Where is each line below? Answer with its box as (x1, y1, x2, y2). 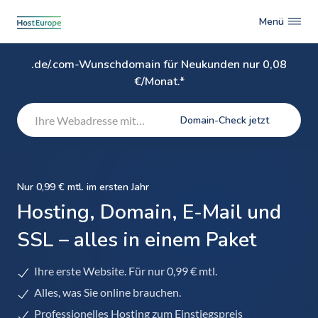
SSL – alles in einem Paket (17, 226, 256, 253)
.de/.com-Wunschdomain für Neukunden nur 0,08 (31, 57, 287, 72)
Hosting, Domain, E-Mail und (17, 199, 281, 226)
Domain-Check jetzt (180, 113, 269, 127)
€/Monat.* (133, 74, 185, 89)
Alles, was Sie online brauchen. (34, 285, 181, 299)
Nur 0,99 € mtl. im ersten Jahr (17, 180, 149, 194)
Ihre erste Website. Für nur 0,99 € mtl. (34, 264, 217, 278)
